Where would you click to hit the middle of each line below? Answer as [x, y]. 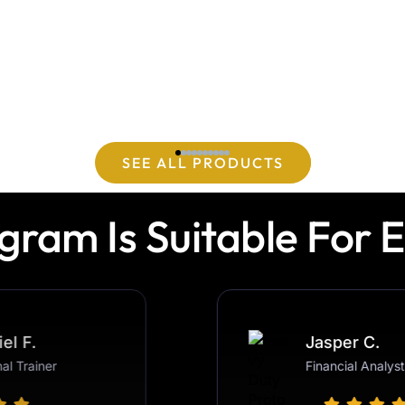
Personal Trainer [55, 366]
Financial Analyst [352, 366]
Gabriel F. [44, 343]
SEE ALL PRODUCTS [202, 163]
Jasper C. [339, 343]
